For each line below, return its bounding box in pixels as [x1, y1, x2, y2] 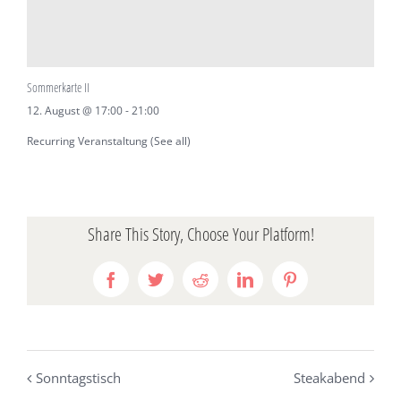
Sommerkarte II [27, 79, 90, 97]
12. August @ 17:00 [27, 103, 123, 119]
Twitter [154, 277, 201, 294]
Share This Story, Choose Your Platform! [87, 221, 314, 246]
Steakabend [294, 369, 365, 388]
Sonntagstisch [36, 369, 121, 388]
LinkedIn [243, 277, 303, 294]
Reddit [199, 277, 243, 294]
